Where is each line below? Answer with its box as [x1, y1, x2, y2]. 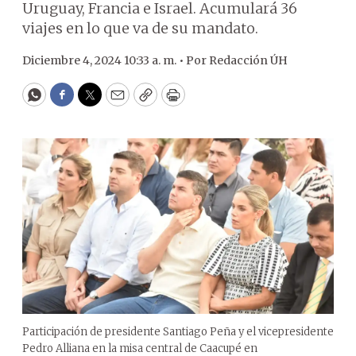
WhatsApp [33, 92, 108, 111]
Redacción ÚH [209, 53, 288, 68]
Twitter [88, 92, 142, 111]
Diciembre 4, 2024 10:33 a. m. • [22, 53, 186, 68]
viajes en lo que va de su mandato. [22, 19, 258, 37]
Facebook [60, 92, 128, 111]
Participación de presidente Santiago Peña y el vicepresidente [22, 324, 334, 339]
